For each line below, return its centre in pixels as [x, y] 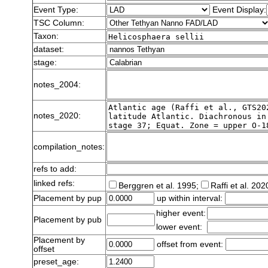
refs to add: [55, 169]
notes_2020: [57, 116]
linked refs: [54, 184]
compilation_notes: [69, 147]
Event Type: [56, 10]
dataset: [48, 50]
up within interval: [189, 199]
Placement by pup [67, 199]
